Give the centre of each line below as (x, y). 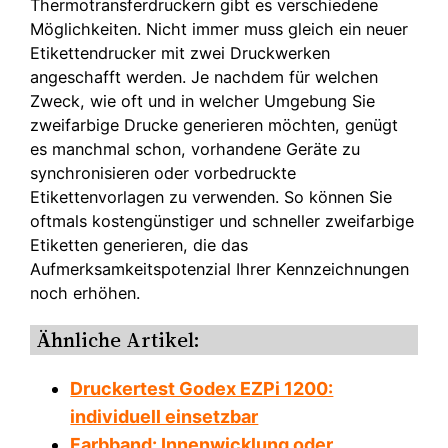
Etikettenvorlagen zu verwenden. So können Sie (211, 197)
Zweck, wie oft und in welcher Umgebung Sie (203, 101)
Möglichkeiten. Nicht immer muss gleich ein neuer (219, 29)
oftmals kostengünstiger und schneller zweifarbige (222, 221)
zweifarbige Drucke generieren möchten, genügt (214, 125)
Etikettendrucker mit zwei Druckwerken (180, 53)
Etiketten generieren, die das (139, 245)
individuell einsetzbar (164, 416)
